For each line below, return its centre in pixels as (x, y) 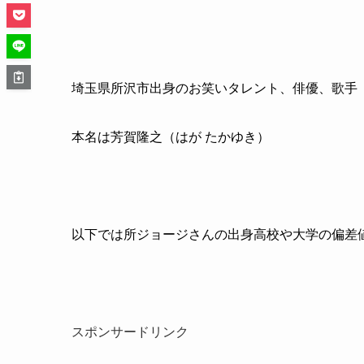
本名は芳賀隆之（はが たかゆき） (171, 136)
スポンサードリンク (130, 331)
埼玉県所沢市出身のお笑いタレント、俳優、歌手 (214, 88)
